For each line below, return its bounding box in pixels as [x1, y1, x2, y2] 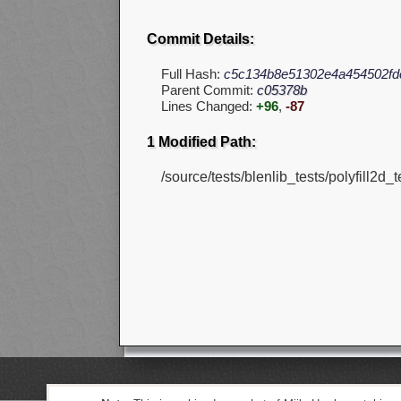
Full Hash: [161, 66, 224, 82]
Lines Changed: [161, 98, 256, 115]
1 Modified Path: [147, 133, 256, 149]
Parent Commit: [161, 82, 257, 98]
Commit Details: [147, 31, 254, 47]
